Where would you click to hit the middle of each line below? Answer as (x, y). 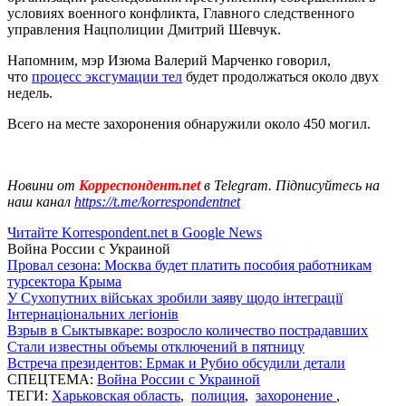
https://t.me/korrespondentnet (157, 201)
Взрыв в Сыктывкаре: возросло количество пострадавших (188, 330)
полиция (218, 395)
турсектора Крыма (64, 281)
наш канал (41, 201)
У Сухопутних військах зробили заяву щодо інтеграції (175, 297)
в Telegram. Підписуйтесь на (292, 185)
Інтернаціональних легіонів (93, 314)
